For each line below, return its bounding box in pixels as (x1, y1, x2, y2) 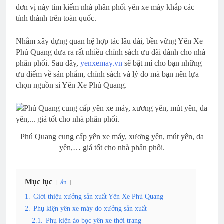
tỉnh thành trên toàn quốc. (16, 13, 96, 22)
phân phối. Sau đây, (16, 58, 80, 67)
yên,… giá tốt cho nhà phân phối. (59, 143, 165, 152)
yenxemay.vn (80, 58, 122, 67)
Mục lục (25, 177, 52, 186)
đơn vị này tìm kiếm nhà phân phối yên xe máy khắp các (16, 2, 194, 11)
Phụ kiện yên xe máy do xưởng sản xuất (33, 204, 147, 212)
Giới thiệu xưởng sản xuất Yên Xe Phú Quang (33, 192, 163, 200)
